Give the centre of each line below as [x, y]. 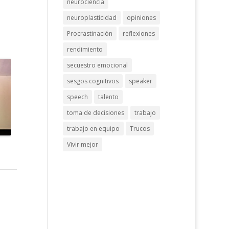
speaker [141, 81]
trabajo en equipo [94, 129]
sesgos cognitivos [93, 81]
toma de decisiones [96, 113]
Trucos [140, 129]
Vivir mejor [83, 144]
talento [109, 97]
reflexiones [139, 33]
